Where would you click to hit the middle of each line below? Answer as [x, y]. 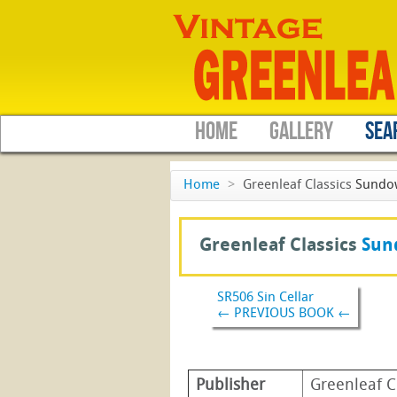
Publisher [230, 385]
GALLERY [301, 132]
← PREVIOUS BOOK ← [284, 314]
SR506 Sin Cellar [265, 298]
